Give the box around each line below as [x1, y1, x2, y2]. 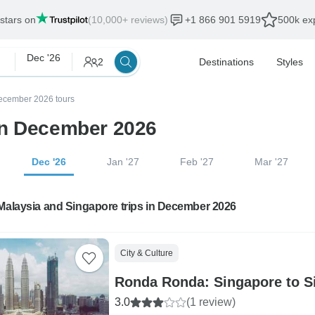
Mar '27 [254, 156, 288, 167]
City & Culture [120, 248, 173, 258]
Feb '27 [179, 156, 214, 167]
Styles [276, 56, 303, 67]
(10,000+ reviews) [88, 14, 168, 25]
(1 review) [186, 296, 236, 308]
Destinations [199, 56, 254, 67]
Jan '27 [107, 156, 140, 167]
